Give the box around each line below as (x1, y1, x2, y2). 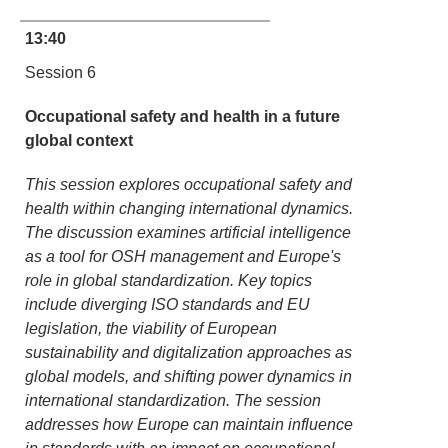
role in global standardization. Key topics (25, 272, 312, 289)
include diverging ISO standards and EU (25, 296, 310, 313)
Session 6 (25, 64, 96, 81)
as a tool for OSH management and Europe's (25, 248, 341, 265)
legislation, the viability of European (25, 320, 277, 337)
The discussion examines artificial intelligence (25, 224, 351, 241)
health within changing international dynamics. (25, 200, 353, 217)
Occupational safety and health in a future (25, 108, 340, 125)
